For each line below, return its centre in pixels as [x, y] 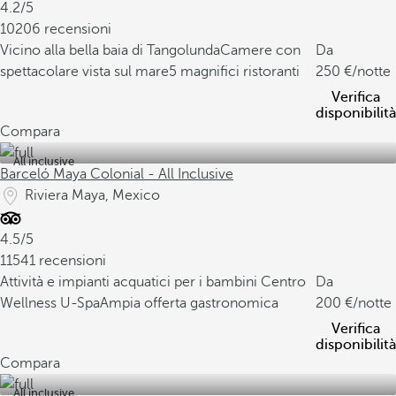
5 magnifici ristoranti [234, 72]
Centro [283, 282]
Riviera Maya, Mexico [92, 195]
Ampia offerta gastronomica [189, 303]
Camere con [260, 50]
